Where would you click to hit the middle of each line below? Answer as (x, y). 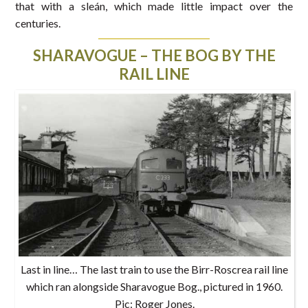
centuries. (38, 23)
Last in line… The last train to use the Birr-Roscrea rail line (155, 269)
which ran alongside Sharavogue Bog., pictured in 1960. (155, 286)
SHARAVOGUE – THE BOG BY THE (154, 55)
